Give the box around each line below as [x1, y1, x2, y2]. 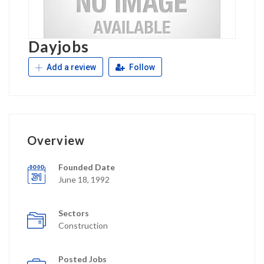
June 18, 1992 [58, 174, 110, 184]
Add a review [45, 62, 96, 72]
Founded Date [58, 162, 115, 172]
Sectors [58, 208, 89, 218]
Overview [27, 133, 85, 147]
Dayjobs [28, 37, 89, 56]
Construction [58, 220, 108, 230]
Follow [127, 62, 155, 72]
